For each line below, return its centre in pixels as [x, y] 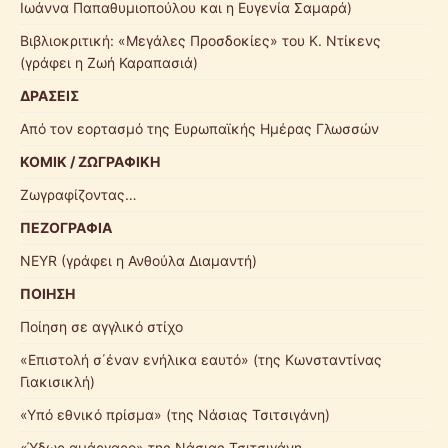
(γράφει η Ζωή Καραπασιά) [109, 63]
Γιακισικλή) [57, 382]
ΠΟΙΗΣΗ [47, 294]
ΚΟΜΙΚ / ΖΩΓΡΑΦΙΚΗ [90, 162]
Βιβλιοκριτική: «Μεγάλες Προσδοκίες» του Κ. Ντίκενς [200, 41]
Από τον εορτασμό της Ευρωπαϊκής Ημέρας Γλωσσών [199, 129]
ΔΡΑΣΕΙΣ [49, 96]
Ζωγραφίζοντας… [78, 195]
